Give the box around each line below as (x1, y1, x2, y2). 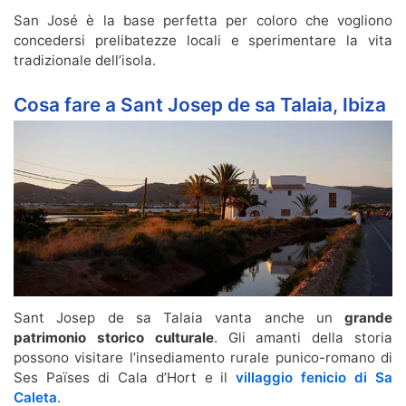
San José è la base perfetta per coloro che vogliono (14, 12, 392, 30)
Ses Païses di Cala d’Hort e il (14, 369, 237, 387)
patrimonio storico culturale (14, 329, 214, 347)
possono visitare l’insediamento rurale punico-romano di (14, 349, 392, 367)
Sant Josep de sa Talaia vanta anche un (14, 309, 344, 327)
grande (344, 309, 392, 327)
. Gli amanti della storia (213, 329, 393, 347)
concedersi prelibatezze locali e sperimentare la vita (14, 32, 392, 50)
